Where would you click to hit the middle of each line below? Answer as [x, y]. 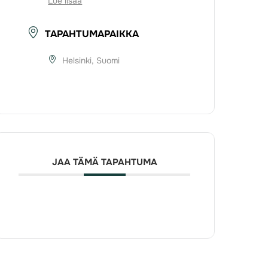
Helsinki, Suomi [91, 61]
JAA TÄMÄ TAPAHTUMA [104, 162]
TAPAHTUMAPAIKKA [92, 34]
